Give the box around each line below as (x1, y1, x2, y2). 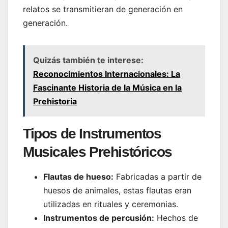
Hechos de (154, 213, 198, 223)
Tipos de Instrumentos (23, 125, 161, 141)
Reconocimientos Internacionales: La (33, 68, 180, 79)
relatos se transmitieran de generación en (23, 4, 183, 14)
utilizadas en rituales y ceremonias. (43, 199, 178, 210)
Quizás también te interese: (33, 54, 144, 65)
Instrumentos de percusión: (43, 213, 154, 223)
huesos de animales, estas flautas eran (43, 185, 191, 196)
